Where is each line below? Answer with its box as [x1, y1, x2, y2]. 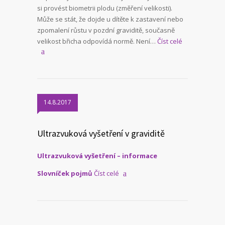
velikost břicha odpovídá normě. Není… [37, 37, 156, 46]
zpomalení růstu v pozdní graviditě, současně [37, 26, 175, 35]
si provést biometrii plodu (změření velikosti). [37, 4, 172, 13]
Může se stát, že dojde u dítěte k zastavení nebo [37, 15, 183, 24]
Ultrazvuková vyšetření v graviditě [37, 128, 165, 140]
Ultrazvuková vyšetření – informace [37, 151, 157, 161]
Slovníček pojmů [37, 169, 92, 178]
